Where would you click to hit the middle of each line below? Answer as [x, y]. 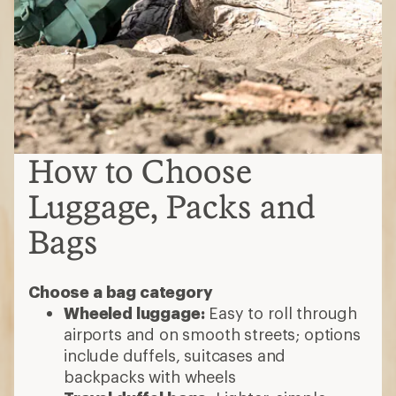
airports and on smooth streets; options [212, 334]
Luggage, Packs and [172, 206]
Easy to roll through [281, 313]
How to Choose [140, 171]
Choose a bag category [121, 292]
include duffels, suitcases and [175, 355]
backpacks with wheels [150, 377]
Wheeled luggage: [134, 313]
